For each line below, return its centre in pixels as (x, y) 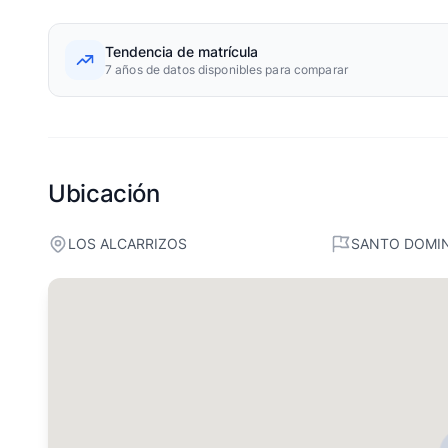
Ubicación (104, 193)
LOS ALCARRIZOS (127, 243)
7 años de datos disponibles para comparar (226, 69)
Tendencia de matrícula (181, 51)
